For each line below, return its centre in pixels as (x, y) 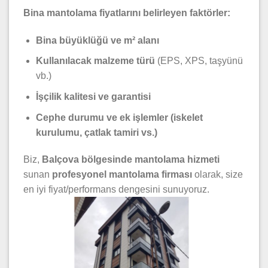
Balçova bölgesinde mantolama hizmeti (131, 160)
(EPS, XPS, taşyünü (199, 61)
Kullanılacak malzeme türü (95, 61)
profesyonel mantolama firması (122, 175)
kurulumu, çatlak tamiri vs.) (96, 132)
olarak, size (217, 175)
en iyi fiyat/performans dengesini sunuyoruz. (116, 190)
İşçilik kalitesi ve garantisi (93, 97)
